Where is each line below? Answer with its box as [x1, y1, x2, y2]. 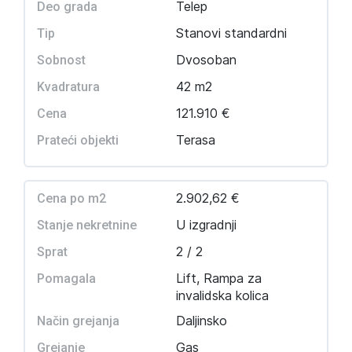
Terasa [176, 132, 215, 148]
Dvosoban [176, 52, 236, 68]
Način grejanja [37, 313, 119, 328]
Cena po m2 [37, 191, 106, 206]
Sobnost [37, 53, 86, 68]
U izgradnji [176, 217, 236, 233]
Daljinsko [176, 313, 227, 328]
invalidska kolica [176, 288, 269, 303]
